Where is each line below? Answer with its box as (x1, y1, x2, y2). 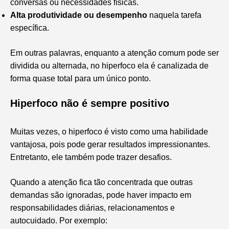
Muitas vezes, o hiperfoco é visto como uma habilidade (10, 127, 208, 136)
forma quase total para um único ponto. (10, 74, 151, 83)
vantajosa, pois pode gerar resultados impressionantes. (10, 140, 210, 149)
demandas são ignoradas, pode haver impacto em (10, 190, 191, 199)
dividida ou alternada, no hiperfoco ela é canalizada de (10, 61, 209, 70)
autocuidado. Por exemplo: (10, 216, 107, 225)
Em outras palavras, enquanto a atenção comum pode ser (10, 48, 219, 57)
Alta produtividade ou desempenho (10, 10, 147, 19)
